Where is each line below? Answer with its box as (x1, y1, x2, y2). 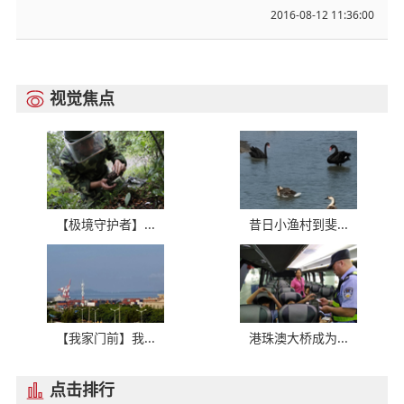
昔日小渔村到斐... (249, 216, 349, 234)
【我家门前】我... (55, 329, 155, 347)
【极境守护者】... (55, 216, 155, 234)
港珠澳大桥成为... (249, 329, 349, 347)
